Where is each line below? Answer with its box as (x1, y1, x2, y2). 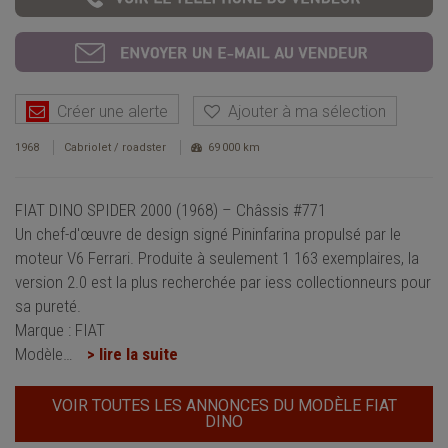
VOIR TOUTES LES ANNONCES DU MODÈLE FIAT (51, 395, 397, 415)
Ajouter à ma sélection (220, 101, 386, 121)
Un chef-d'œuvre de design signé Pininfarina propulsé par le (15, 223, 401, 244)
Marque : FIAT (15, 319, 105, 340)
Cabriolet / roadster (64, 140, 166, 154)
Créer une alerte (49, 101, 168, 121)
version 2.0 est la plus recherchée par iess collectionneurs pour (15, 271, 431, 292)
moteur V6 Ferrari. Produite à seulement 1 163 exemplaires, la (15, 247, 419, 268)
